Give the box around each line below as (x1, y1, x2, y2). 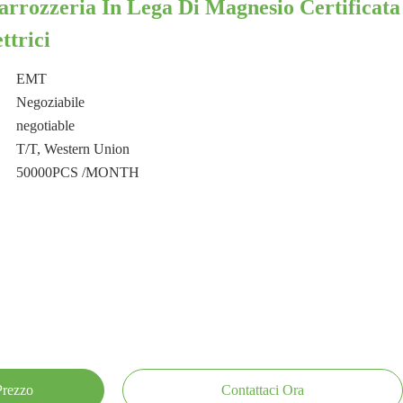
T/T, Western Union (16, 141, 130, 157)
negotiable (16, 118, 75, 133)
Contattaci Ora (221, 382, 304, 398)
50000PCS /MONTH (16, 165, 139, 180)
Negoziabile (16, 94, 85, 110)
